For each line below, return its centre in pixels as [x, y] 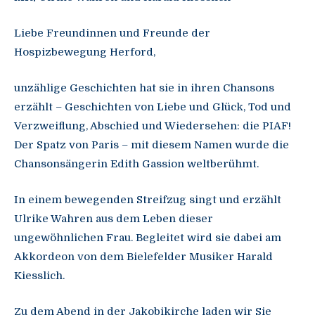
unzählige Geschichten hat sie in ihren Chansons [144, 88]
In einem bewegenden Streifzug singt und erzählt [148, 200]
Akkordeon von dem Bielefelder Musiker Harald [143, 257]
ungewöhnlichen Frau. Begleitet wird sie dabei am [148, 238]
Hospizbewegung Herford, [85, 52]
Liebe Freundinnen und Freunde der [112, 33]
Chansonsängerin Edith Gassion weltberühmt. [136, 164]
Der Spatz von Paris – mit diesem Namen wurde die [152, 145]
